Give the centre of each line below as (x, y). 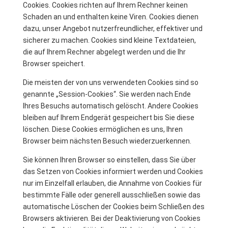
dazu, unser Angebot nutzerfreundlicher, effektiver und (112, 28)
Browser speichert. (54, 64)
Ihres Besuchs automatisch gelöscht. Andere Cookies (110, 106)
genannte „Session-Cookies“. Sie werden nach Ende (107, 94)
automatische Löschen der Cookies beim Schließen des (113, 207)
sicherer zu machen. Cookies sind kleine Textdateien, (109, 40)
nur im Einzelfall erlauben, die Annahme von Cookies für (112, 183)
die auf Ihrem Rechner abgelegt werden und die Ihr (104, 52)
